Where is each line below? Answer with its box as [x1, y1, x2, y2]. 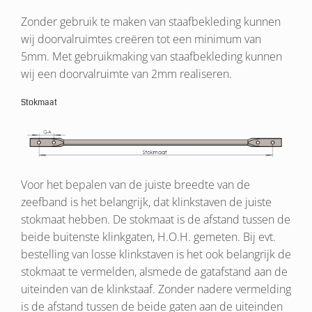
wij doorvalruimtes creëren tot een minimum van [21, 31, 261, 47]
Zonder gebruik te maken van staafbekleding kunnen [21, 14, 281, 29]
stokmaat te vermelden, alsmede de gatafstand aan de [21, 263, 288, 279]
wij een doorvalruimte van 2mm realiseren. [21, 66, 232, 81]
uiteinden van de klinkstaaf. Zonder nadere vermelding [21, 281, 291, 297]
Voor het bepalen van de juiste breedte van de [21, 176, 250, 192]
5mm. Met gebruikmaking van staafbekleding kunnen [21, 49, 282, 64]
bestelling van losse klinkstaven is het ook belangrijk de [21, 246, 291, 262]
